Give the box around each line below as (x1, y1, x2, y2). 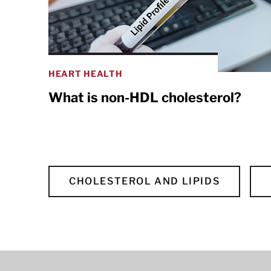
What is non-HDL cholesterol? (48, 90, 241, 106)
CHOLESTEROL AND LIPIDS (69, 175, 220, 188)
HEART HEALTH (48, 68, 123, 79)
